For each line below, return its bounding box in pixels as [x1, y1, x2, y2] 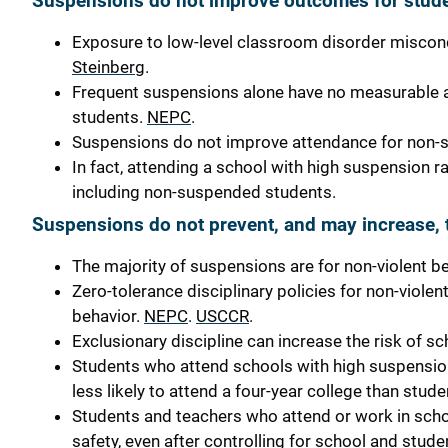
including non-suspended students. [72, 181, 336, 202]
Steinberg [72, 56, 145, 77]
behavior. [72, 306, 144, 327]
